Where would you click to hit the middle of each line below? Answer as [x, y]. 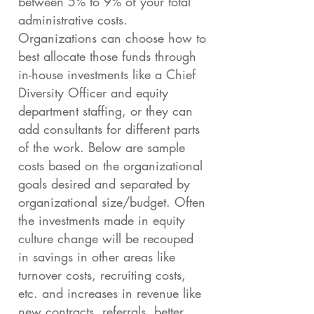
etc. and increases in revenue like [110, 293]
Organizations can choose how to [112, 38]
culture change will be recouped [106, 238]
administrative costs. [73, 20]
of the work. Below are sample [102, 147]
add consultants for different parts [109, 129]
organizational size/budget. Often [112, 202]
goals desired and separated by [104, 184]
